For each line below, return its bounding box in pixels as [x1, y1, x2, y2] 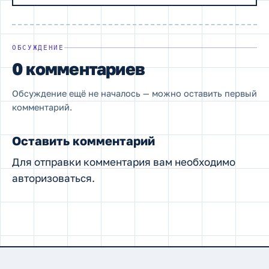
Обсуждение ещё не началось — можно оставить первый [12, 88, 257, 99]
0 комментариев [12, 59, 145, 79]
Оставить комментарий [12, 133, 155, 148]
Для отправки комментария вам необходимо [12, 156, 235, 169]
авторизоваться [12, 172, 92, 185]
